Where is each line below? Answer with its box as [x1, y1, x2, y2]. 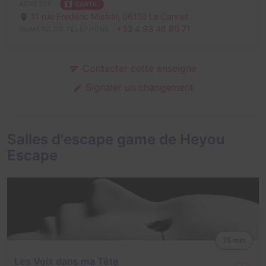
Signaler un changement [82, 81, 194, 93]
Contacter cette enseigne [79, 62, 197, 74]
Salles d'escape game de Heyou [7, 130, 225, 148]
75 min [223, 235, 245, 245]
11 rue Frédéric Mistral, [31, 11, 122, 21]
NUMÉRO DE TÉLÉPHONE [19, 24, 110, 33]
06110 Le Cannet [122, 11, 189, 21]
